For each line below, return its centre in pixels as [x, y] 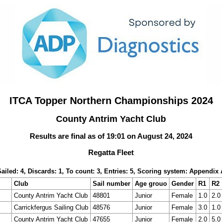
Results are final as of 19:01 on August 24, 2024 [111, 136]
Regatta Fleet [111, 153]
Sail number [111, 183]
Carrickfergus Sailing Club [51, 207]
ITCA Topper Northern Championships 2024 [111, 100]
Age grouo [151, 183]
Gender [182, 183]
